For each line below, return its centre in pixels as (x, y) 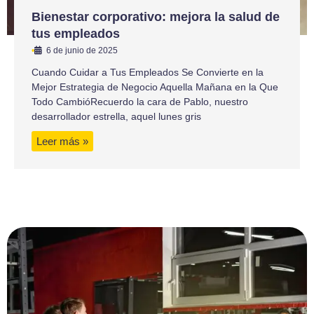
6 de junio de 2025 (82, 50)
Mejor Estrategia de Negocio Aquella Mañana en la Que (155, 87)
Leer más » (62, 141)
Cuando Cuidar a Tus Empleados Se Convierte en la (148, 72)
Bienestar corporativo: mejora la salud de (156, 16)
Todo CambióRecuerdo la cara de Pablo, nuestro (140, 101)
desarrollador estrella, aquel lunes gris (116, 116)
